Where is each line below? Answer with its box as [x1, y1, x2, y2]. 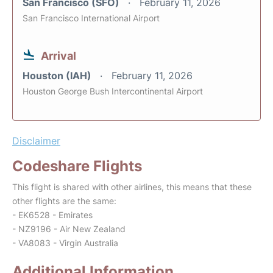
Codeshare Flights [12, 157, 142, 175]
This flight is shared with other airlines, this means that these [12, 182, 252, 193]
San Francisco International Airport [23, 13, 160, 24]
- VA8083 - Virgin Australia [12, 238, 118, 249]
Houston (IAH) [23, 69, 94, 82]
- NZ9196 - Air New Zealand [12, 224, 126, 235]
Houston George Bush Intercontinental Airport [23, 86, 203, 97]
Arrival [41, 49, 76, 63]
